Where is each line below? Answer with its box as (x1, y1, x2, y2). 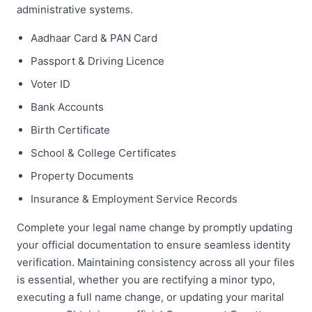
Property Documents (31, 169, 134, 182)
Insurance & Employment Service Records (31, 192, 237, 205)
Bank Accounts (31, 100, 104, 114)
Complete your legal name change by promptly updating (17, 220, 292, 234)
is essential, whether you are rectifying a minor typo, (17, 272, 275, 286)
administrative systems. (17, 2, 133, 16)
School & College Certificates (31, 146, 176, 159)
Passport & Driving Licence (31, 54, 164, 68)
